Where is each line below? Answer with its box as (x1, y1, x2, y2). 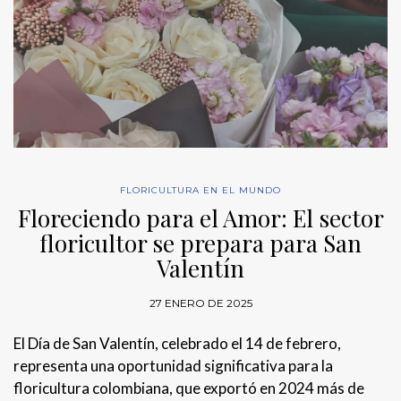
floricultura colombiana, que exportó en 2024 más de (13, 378, 364, 397)
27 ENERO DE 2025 (149, 295, 252, 310)
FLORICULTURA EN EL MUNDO (120, 183, 281, 196)
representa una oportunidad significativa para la (13, 355, 333, 375)
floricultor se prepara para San (39, 226, 362, 259)
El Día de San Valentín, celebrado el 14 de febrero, (13, 333, 341, 353)
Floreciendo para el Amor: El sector (17, 201, 384, 234)
